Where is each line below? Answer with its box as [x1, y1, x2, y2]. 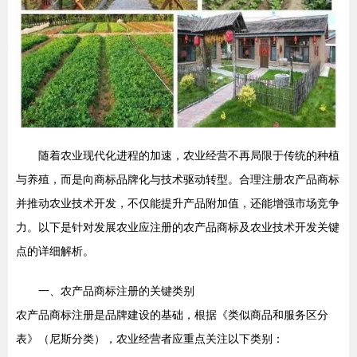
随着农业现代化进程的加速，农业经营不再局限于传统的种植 [38, 149, 339, 163]
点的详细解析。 [16, 245, 94, 258]
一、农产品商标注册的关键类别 [38, 284, 194, 298]
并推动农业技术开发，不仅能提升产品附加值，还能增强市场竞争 [16, 197, 339, 210]
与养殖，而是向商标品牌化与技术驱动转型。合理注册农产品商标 [16, 173, 339, 186]
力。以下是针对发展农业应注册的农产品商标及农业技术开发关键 [16, 221, 339, 234]
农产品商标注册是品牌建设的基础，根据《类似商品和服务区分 [16, 308, 328, 322]
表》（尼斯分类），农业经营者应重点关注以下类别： [16, 332, 284, 346]
